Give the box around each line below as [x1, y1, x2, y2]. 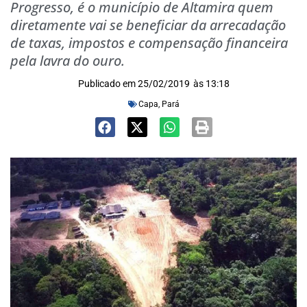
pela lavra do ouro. [10, 51, 125, 70]
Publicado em [77, 78, 136, 89]
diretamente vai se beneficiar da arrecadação [10, 16, 286, 34]
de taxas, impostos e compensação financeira [10, 34, 288, 52]
